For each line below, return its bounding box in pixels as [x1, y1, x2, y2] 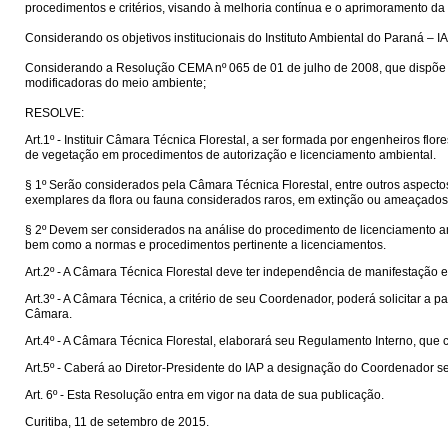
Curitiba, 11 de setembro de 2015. [25, 415, 209, 429]
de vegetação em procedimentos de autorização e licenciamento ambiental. [25, 148, 436, 162]
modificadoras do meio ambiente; [25, 76, 206, 90]
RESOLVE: [25, 106, 84, 120]
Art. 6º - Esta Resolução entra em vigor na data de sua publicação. [25, 388, 384, 402]
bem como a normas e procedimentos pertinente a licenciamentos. [25, 238, 386, 252]
